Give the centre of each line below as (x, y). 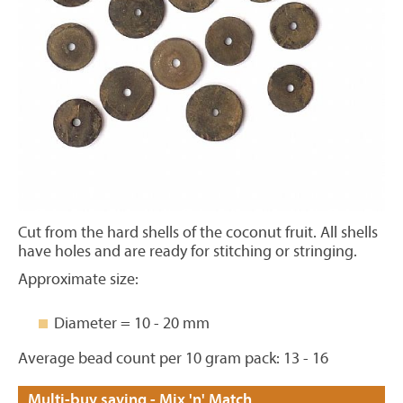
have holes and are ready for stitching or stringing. (188, 251)
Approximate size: (78, 279)
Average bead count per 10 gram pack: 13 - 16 (173, 358)
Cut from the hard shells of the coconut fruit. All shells (198, 233)
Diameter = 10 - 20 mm (132, 323)
